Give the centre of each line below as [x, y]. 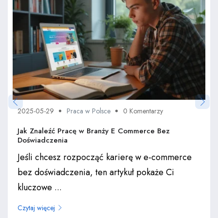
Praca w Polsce [89, 111]
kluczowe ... [40, 188]
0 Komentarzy [143, 111]
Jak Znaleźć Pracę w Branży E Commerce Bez [94, 131]
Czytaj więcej [36, 208]
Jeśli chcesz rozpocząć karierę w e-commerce [105, 157]
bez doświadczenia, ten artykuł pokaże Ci [96, 173]
